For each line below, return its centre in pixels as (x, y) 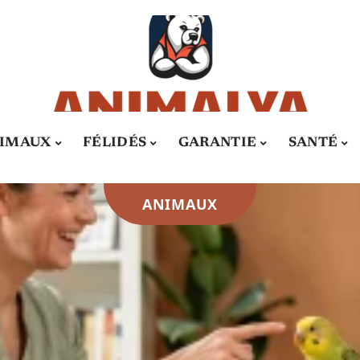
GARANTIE (217, 143)
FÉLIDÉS (115, 143)
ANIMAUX (180, 204)
